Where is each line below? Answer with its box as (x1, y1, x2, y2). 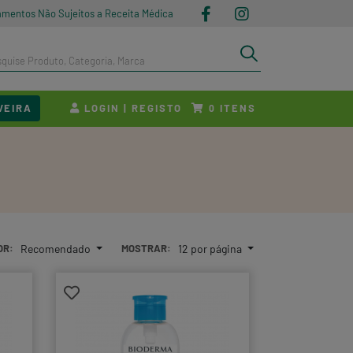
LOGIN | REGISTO (80, 101, 183, 114)
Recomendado (20, 241, 93, 255)
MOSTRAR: (121, 241, 171, 255)
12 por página (177, 241, 244, 255)
